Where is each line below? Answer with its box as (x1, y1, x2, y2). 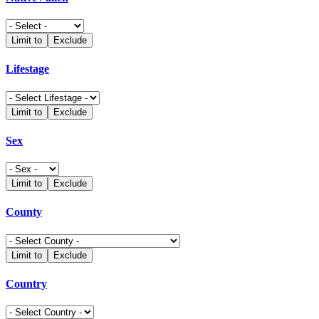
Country (6, 277, 47, 290)
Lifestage (6, 63, 49, 75)
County (6, 206, 42, 219)
